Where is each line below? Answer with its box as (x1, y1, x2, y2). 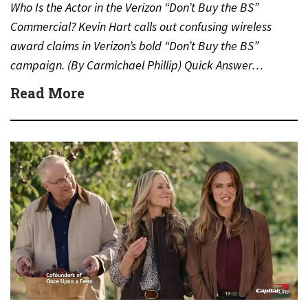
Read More (10, 84, 85, 102)
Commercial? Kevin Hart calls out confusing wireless (10, 19, 272, 34)
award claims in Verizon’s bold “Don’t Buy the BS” (10, 38, 258, 54)
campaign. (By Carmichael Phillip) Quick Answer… (10, 57, 263, 73)
